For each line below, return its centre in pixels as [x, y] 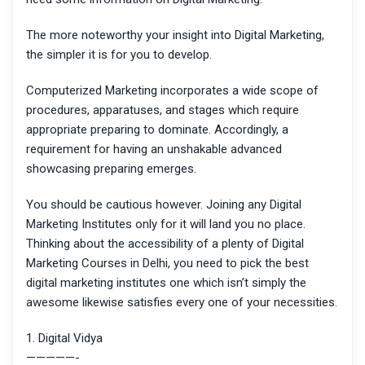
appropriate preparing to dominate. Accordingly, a [157, 130]
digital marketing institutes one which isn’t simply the [166, 283]
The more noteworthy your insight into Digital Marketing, [175, 35]
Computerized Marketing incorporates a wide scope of [172, 91]
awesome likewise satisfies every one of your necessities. [182, 303]
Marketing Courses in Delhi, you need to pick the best [167, 264]
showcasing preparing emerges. [111, 169]
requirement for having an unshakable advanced [154, 150]
